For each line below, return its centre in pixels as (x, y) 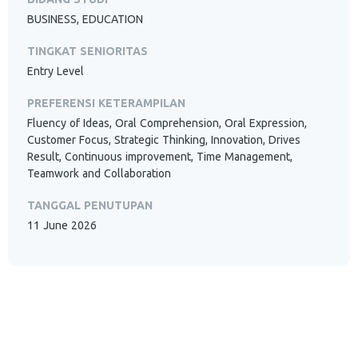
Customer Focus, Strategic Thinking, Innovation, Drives (164, 140)
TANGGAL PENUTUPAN (90, 205)
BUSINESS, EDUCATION (85, 19)
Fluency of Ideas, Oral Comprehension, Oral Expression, (167, 123)
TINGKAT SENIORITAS (88, 51)
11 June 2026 (62, 225)
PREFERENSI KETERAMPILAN (106, 103)
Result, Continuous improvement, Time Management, (160, 157)
